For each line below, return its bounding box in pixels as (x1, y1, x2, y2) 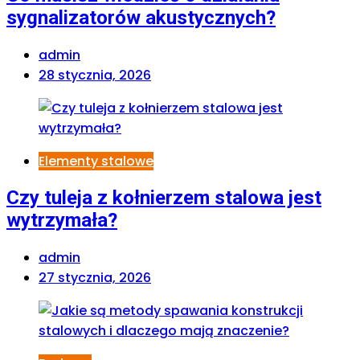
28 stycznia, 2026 (39, 65, 151, 84)
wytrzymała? (6, 209, 117, 232)
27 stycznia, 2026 (39, 268, 151, 288)
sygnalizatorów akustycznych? (6, 6, 276, 29)
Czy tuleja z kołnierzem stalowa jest (6, 186, 321, 210)
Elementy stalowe (39, 151, 153, 170)
